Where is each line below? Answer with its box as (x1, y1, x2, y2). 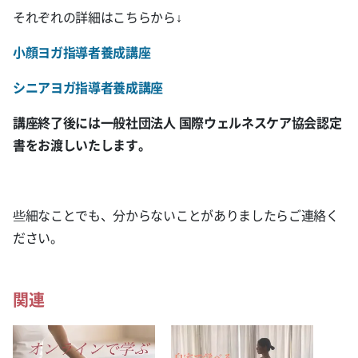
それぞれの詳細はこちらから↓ (13, 7, 182, 26)
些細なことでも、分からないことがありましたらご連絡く (13, 205, 339, 225)
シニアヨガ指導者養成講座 (13, 78, 164, 97)
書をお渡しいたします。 (13, 135, 151, 154)
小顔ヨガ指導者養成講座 (13, 42, 151, 62)
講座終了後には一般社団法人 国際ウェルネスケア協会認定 (13, 113, 342, 132)
